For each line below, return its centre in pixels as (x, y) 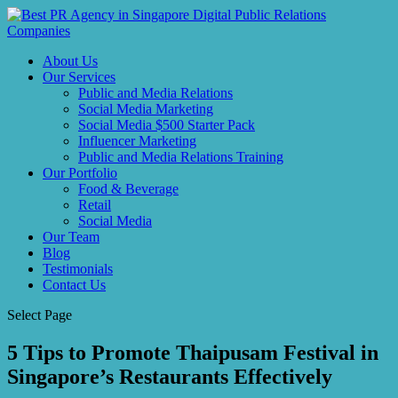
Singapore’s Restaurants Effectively (170, 376)
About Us (70, 61)
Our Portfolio (80, 173)
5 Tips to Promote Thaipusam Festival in (193, 352)
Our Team (71, 237)
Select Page (40, 315)
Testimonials (78, 269)
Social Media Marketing (146, 109)
